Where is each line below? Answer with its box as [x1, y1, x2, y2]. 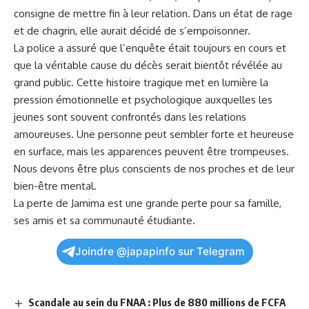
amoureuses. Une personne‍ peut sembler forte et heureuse [14, 127, 294, 141]
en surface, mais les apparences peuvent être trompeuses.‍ [14, 144, 289, 158]
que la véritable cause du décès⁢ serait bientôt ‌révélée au [14, 58, 282, 72]
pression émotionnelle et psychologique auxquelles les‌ [14, 92, 272, 106]
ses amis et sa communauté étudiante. [14, 213, 195, 227]
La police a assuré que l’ [14, 41, 126, 54]
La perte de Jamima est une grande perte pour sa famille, [14, 196, 281, 210]
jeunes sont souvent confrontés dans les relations [14, 110, 246, 123]
